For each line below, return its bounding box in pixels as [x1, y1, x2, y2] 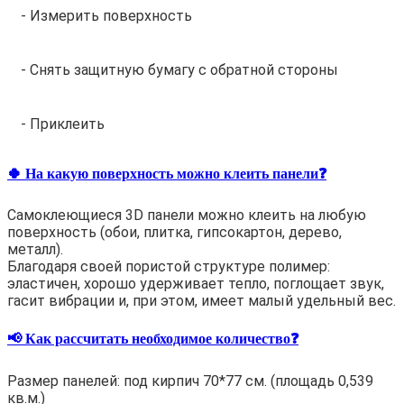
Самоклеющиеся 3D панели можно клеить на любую [7, 207, 366, 225]
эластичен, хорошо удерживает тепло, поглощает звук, [7, 275, 384, 293]
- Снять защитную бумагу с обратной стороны [21, 60, 338, 78]
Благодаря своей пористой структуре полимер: [7, 258, 330, 276]
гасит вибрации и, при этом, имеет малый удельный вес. [7, 292, 396, 310]
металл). [7, 241, 63, 259]
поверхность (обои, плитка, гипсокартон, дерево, [7, 224, 342, 242]
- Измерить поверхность [21, 6, 192, 24]
